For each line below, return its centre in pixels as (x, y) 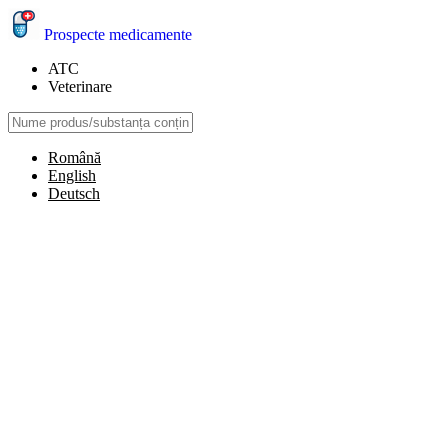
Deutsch (74, 193)
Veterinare (80, 86)
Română (74, 157)
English (72, 175)
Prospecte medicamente (118, 34)
